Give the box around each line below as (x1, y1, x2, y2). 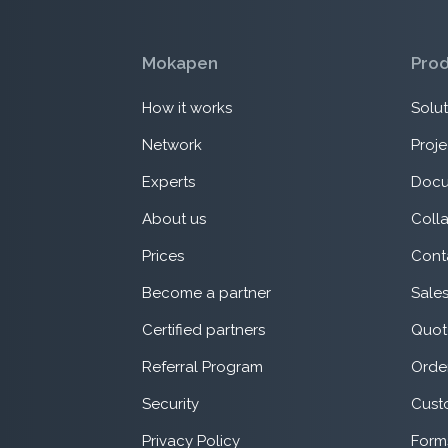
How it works (141, 99, 232, 118)
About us (141, 210, 206, 229)
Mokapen (141, 52, 218, 73)
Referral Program (141, 358, 263, 377)
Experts (141, 173, 195, 192)
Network (141, 136, 202, 155)
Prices (141, 247, 184, 266)
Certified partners (141, 321, 265, 340)
